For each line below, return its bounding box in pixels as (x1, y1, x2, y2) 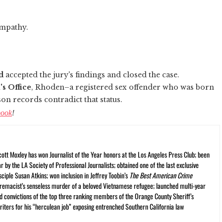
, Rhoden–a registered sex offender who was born (31, 82, 214, 92)
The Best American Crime (129, 169, 192, 180)
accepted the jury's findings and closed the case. (3, 70, 179, 79)
